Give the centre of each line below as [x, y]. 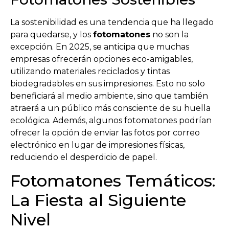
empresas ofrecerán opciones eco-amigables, [101, 59]
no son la [169, 35]
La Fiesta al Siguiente [98, 200]
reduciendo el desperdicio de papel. [84, 157]
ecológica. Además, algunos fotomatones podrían [111, 121]
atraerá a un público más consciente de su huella [110, 108]
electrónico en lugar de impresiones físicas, [97, 145]
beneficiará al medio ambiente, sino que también [109, 96]
